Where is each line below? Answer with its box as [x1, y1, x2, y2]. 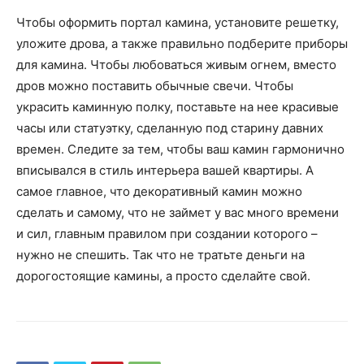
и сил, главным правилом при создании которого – [16, 226, 318, 242]
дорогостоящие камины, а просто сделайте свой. [16, 268, 310, 284]
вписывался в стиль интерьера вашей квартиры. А [16, 162, 314, 179]
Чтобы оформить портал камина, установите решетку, [16, 15, 339, 31]
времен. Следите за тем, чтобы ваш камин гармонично [16, 141, 344, 158]
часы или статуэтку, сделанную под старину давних [16, 120, 323, 136]
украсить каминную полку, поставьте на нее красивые [16, 99, 339, 115]
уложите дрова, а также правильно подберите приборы [16, 36, 348, 52]
